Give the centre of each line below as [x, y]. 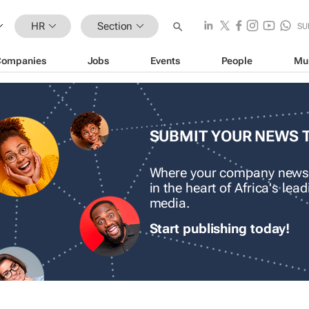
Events [165, 60]
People [237, 60]
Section [115, 26]
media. [169, 204]
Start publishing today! [220, 229]
